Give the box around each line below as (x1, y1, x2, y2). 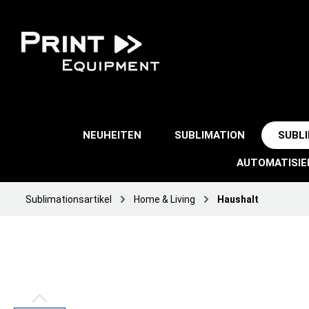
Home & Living (134, 194, 195, 205)
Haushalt (217, 194, 259, 205)
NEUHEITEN (83, 129, 141, 141)
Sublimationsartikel (26, 194, 112, 205)
